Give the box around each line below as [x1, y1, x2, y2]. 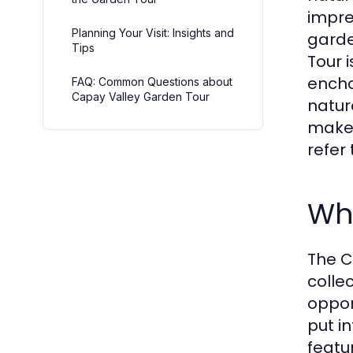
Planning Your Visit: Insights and [72, 26, 234, 39]
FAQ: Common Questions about [72, 75, 232, 88]
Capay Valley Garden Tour [72, 90, 210, 103]
